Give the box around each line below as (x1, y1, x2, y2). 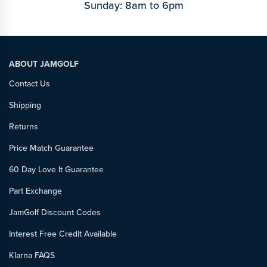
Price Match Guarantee (9, 141, 94, 154)
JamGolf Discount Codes (9, 206, 101, 219)
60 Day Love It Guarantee (9, 163, 104, 176)
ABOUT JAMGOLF (9, 57, 79, 70)
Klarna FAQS (9, 249, 55, 262)
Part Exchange (9, 184, 62, 197)
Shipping (9, 98, 41, 111)
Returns (9, 120, 38, 133)
